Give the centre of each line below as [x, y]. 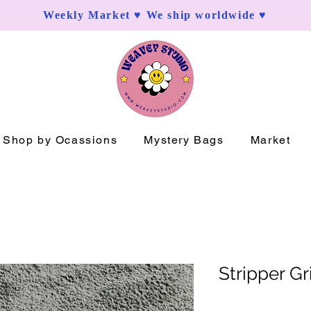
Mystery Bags [184, 140]
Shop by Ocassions [60, 140]
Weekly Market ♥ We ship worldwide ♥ [155, 15]
